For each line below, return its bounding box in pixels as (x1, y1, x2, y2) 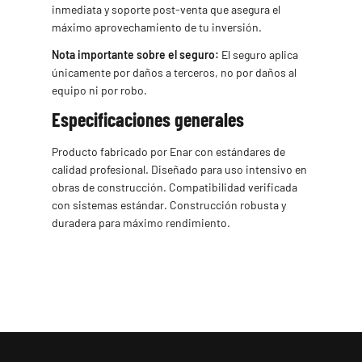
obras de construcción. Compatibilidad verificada (52, 179, 297, 194)
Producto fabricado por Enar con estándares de (52, 144, 285, 158)
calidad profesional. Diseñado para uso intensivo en (52, 162, 307, 176)
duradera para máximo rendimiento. (52, 215, 230, 229)
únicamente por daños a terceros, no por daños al (52, 65, 297, 79)
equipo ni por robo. (52, 82, 147, 97)
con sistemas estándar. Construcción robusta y (52, 197, 286, 212)
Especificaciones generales (52, 107, 244, 131)
